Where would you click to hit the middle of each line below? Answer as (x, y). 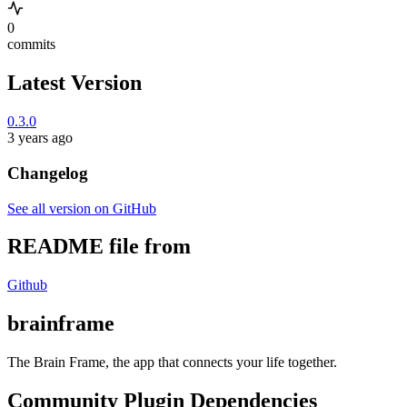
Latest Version (74, 83)
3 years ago (40, 138)
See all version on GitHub (82, 208)
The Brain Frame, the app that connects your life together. (172, 362)
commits (31, 45)
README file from (99, 247)
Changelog (48, 173)
